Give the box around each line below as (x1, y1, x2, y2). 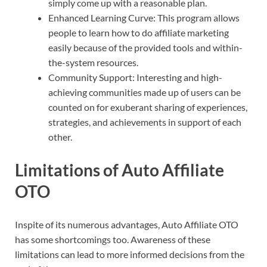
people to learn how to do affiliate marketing (48, 26, 229, 38)
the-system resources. (48, 56, 138, 68)
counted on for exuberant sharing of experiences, (48, 101, 247, 113)
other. (48, 131, 72, 142)
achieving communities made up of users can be (48, 86, 241, 98)
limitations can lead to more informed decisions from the (15, 248, 244, 260)
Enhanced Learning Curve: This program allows (48, 11, 240, 23)
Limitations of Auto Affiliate (15, 159, 224, 180)
